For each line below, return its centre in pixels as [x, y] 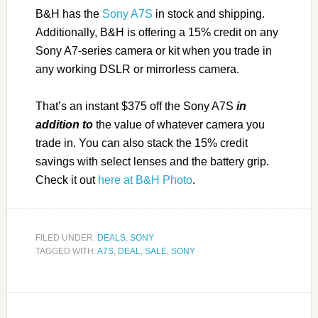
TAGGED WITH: [66, 252]
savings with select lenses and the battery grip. [152, 162]
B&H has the [68, 14]
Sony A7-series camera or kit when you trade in [153, 51]
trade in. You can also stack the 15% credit [141, 143]
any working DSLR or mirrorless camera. [137, 70]
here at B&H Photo [145, 180]
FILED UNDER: [66, 238]
